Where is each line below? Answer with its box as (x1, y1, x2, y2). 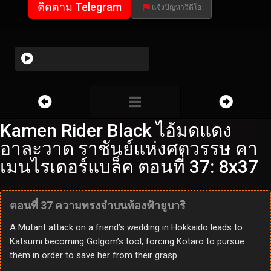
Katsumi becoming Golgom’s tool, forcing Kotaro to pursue (10, 236, 244, 247)
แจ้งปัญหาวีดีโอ (152, 3, 201, 12)
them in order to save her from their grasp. (10, 250, 179, 261)
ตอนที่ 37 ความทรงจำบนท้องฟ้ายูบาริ (10, 199, 186, 212)
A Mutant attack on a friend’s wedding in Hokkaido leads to (10, 222, 243, 233)
